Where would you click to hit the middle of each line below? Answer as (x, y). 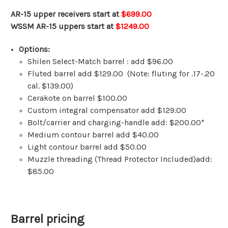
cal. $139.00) (50, 86)
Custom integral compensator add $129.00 (107, 110)
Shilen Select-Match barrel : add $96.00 (100, 62)
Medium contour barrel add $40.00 (93, 135)
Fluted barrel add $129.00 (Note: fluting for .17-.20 (121, 74)
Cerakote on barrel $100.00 (77, 98)
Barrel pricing (47, 219)
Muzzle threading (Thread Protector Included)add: (120, 159)
